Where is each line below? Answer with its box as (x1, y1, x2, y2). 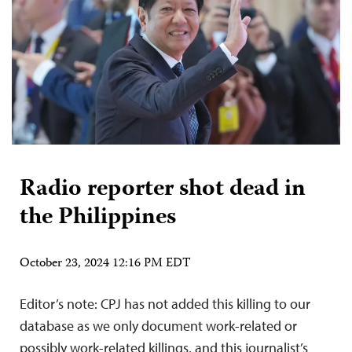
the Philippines (20, 198, 176, 237)
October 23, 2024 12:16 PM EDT (20, 253, 191, 274)
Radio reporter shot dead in (20, 170, 306, 209)
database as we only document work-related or (20, 316, 297, 335)
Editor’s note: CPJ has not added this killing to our (20, 294, 310, 313)
